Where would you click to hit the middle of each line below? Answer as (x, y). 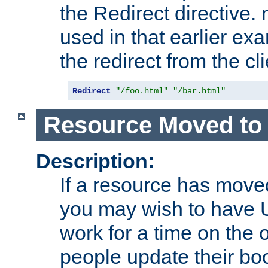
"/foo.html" (142, 91)
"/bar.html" (199, 91)
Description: (95, 161)
